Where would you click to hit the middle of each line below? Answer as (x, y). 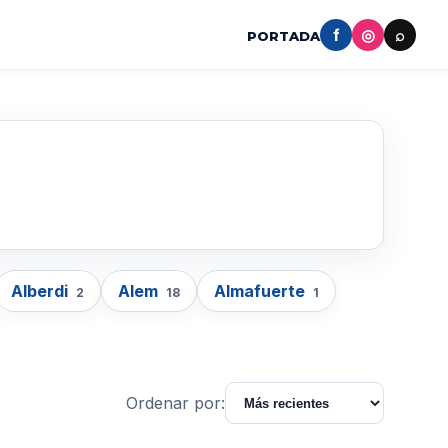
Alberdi (41, 291)
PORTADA (283, 35)
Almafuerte (261, 291)
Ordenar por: (175, 403)
